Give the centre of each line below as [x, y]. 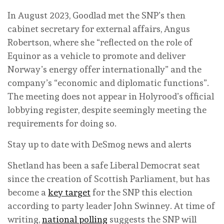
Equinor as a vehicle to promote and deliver [96, 55]
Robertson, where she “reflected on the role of [100, 42]
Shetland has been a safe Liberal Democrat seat [104, 165]
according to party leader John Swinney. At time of [111, 205]
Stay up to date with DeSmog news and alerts [99, 144]
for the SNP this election [141, 192]
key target [69, 192]
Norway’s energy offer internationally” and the [104, 69]
